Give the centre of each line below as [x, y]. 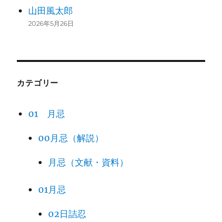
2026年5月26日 [51, 24]
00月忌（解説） [71, 138]
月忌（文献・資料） [88, 162]
